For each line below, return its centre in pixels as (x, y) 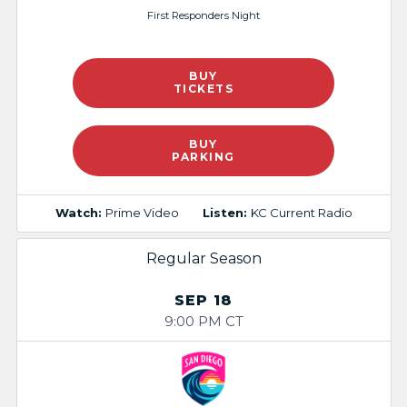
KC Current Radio (301, 213)
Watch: (80, 213)
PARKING (203, 156)
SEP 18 (203, 300)
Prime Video (142, 213)
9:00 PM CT (203, 321)
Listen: (226, 213)
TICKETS (203, 89)
